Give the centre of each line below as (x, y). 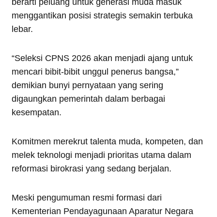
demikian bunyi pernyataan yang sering (87, 85)
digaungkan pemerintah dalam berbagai (88, 99)
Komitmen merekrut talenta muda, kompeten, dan (107, 142)
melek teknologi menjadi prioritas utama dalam (101, 155)
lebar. (22, 29)
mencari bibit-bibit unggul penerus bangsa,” (95, 72)
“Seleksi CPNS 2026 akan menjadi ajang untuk (102, 58)
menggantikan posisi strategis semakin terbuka (102, 16)
